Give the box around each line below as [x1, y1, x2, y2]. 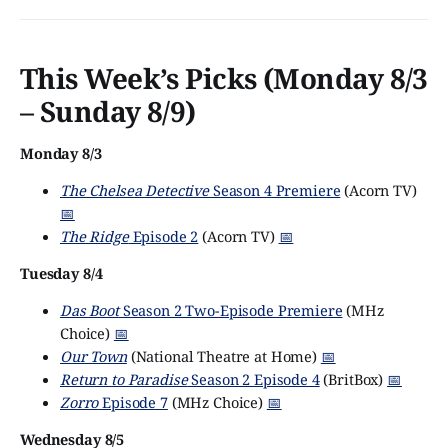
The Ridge [60, 226, 129, 247]
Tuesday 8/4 [20, 263, 103, 284]
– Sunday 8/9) [20, 92, 196, 131]
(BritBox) [319, 369, 388, 390]
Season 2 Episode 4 [187, 369, 320, 390]
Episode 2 [128, 226, 199, 247]
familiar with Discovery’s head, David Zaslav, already [20, 8, 392, 29]
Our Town [60, 346, 127, 367]
